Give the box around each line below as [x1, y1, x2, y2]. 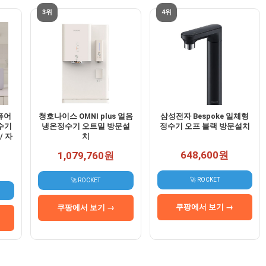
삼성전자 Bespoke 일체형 [160, 112, 249, 121]
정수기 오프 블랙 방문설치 [159, 122, 250, 131]
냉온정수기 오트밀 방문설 [41, 122, 130, 131]
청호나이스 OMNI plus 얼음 [38, 112, 133, 121]
